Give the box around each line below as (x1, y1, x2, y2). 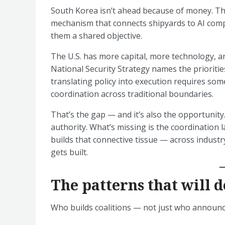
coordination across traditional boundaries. (51, 88, 213, 99)
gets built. (51, 147, 88, 158)
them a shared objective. (51, 30, 142, 41)
